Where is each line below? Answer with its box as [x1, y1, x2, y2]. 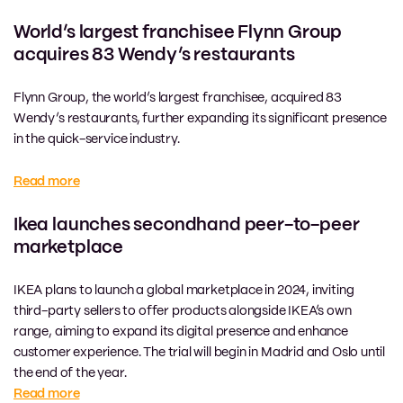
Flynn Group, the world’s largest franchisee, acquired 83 [13, 91, 342, 104]
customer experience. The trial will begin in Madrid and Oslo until [13, 345, 386, 359]
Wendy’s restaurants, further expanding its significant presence [13, 112, 387, 125]
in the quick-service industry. [13, 132, 180, 146]
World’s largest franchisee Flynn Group [13, 23, 343, 41]
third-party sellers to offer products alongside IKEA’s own [13, 304, 352, 318]
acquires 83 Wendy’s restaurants [13, 46, 295, 64]
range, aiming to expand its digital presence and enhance [13, 325, 348, 338]
